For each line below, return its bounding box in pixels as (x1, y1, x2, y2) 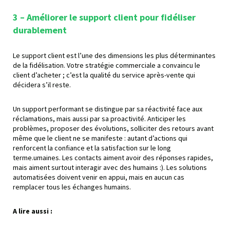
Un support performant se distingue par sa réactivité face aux (13, 104, 202, 113)
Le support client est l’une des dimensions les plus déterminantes (13, 50, 216, 60)
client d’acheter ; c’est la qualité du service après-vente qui (13, 70, 195, 80)
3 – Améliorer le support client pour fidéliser (13, 11, 196, 23)
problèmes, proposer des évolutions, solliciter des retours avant (13, 123, 214, 133)
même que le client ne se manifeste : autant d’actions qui (13, 133, 187, 143)
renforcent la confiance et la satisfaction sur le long (13, 143, 171, 152)
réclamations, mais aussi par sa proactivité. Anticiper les (13, 113, 186, 123)
